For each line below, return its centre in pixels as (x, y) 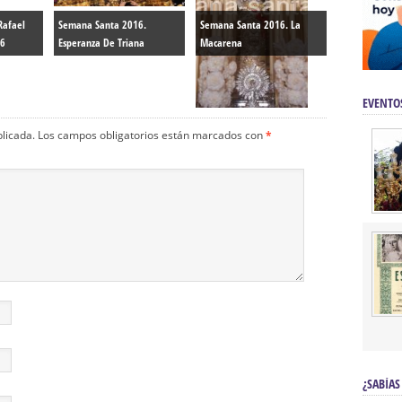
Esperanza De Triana (101, 43)
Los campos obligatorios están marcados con (152, 135)
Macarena (221, 43)
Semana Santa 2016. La (250, 25)
